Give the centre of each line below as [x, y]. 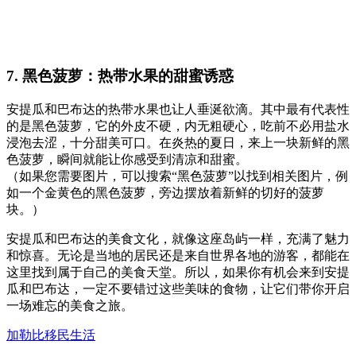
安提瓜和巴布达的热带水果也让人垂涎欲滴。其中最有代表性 [178, 109]
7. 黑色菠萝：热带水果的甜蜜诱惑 [120, 76]
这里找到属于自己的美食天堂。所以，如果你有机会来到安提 [178, 272]
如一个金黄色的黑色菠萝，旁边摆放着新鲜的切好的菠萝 [165, 192]
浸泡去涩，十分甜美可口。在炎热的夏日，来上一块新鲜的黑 [178, 142]
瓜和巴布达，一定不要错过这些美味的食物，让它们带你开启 [178, 288]
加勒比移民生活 [51, 335]
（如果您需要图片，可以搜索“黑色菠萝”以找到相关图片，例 [177, 176]
